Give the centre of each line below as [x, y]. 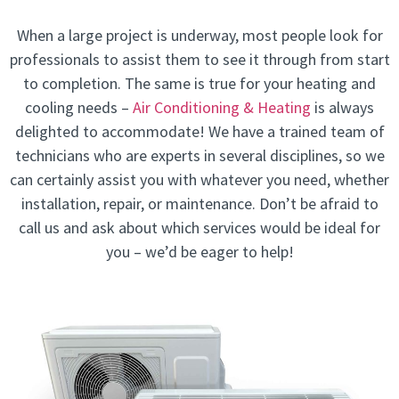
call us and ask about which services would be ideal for [199, 228]
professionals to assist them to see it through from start [199, 60]
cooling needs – [79, 108]
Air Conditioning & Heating [222, 108]
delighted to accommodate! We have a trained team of [199, 132]
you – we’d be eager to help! [199, 252]
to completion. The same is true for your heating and [199, 84]
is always [342, 108]
